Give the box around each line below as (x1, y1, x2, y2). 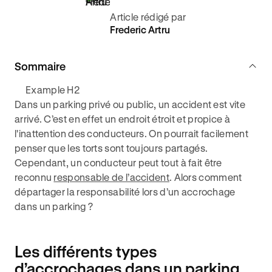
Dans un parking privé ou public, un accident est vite (15, 98, 245, 110)
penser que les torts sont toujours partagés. (15, 142, 208, 154)
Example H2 (25, 84, 80, 95)
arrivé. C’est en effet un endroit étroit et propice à (15, 113, 230, 124)
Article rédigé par (110, 11, 186, 22)
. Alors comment (169, 171, 242, 183)
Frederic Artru (110, 24, 171, 35)
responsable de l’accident (53, 171, 169, 183)
